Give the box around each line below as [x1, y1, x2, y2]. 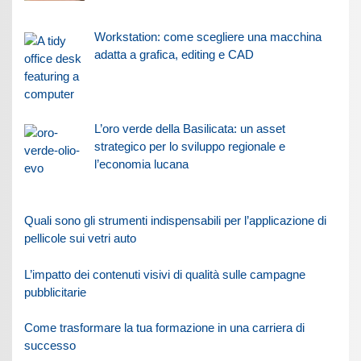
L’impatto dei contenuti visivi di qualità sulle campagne [24, 267, 306, 281]
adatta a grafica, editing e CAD [93, 48, 254, 62]
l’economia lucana [93, 157, 189, 172]
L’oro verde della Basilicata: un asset [93, 122, 285, 136]
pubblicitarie [24, 284, 87, 299]
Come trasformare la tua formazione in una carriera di [24, 321, 305, 335]
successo [24, 338, 77, 353]
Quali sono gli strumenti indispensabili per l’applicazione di [24, 213, 327, 227]
